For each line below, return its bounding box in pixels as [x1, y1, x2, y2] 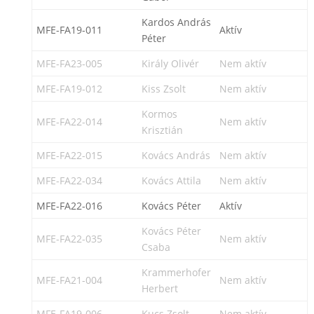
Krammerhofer [141, 266, 211, 279]
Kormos [141, 107, 177, 121]
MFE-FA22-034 [36, 174, 102, 187]
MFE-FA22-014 [36, 115, 102, 128]
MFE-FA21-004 [36, 273, 102, 287]
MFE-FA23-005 [36, 57, 102, 70]
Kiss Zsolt [141, 82, 186, 95]
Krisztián [141, 123, 183, 137]
